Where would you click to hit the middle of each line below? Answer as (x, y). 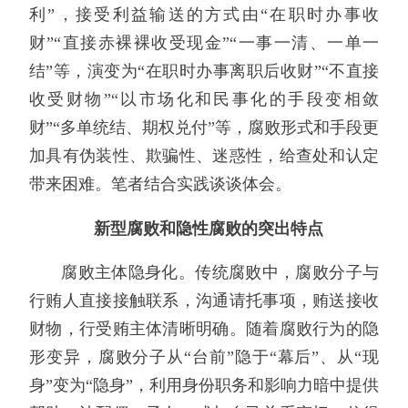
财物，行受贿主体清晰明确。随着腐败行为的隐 (204, 329)
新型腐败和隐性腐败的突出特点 (193, 228)
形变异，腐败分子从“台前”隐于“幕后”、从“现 (204, 357)
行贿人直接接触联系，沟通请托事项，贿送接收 (204, 301)
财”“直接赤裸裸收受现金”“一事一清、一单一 (204, 43)
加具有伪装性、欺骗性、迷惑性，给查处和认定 (204, 156)
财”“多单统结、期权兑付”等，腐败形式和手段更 (204, 128)
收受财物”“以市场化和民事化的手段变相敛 (204, 100)
